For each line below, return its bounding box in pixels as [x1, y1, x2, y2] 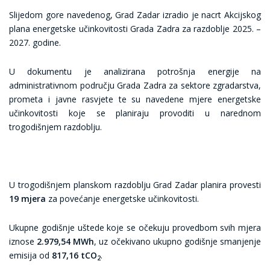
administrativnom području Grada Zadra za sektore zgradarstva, [9, 80, 261, 91]
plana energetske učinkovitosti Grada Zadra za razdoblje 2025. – [9, 23, 261, 34]
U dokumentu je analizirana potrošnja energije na [9, 66, 261, 77]
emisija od [9, 250, 52, 261]
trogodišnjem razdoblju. [9, 121, 102, 133]
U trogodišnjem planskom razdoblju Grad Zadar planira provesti [9, 179, 261, 190]
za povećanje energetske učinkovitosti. [46, 193, 199, 204]
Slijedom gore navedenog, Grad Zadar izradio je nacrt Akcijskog [9, 9, 261, 20]
